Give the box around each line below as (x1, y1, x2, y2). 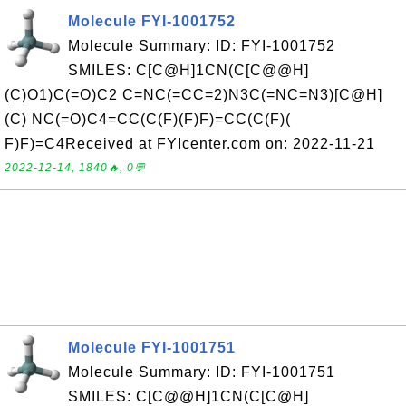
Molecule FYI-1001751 (68, 340, 236, 355)
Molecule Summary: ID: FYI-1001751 (68, 364, 335, 380)
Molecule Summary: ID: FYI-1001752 (68, 38, 335, 53)
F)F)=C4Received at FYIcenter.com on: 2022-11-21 (5, 136, 375, 151)
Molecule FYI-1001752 (68, 14, 236, 29)
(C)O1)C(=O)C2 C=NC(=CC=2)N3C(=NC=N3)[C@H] (5, 87, 382, 102)
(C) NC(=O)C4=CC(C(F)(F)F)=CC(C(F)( (5, 111, 291, 127)
